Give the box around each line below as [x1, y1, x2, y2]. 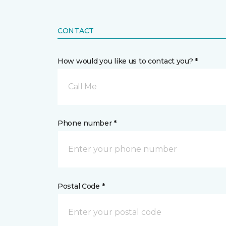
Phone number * [58, 119, 117, 128]
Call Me [68, 82, 97, 91]
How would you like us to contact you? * [58, 56, 198, 66]
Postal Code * [58, 182, 105, 191]
